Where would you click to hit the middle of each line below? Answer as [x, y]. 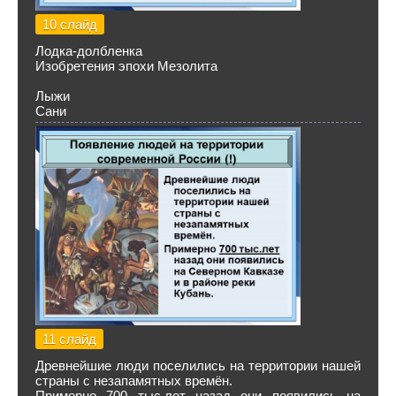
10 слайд [70, 24]
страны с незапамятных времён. [134, 381]
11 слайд [69, 339]
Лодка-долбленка [89, 51]
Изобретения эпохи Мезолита [126, 66]
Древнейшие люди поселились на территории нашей [198, 366]
